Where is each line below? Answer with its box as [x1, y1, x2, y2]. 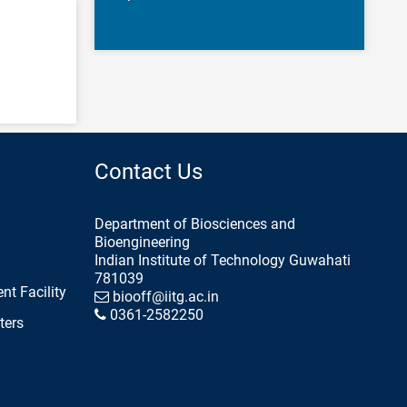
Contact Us [94, 159, 203, 184]
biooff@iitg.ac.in [108, 288, 219, 305]
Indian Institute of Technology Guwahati [94, 252, 351, 269]
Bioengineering [94, 233, 190, 251]
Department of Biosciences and [94, 215, 295, 233]
